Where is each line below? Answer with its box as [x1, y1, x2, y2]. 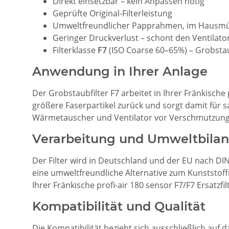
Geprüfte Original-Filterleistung [53, 7, 172, 19]
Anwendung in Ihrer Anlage [32, 63, 208, 79]
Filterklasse [53, 44, 98, 56]
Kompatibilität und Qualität [32, 198, 205, 214]
